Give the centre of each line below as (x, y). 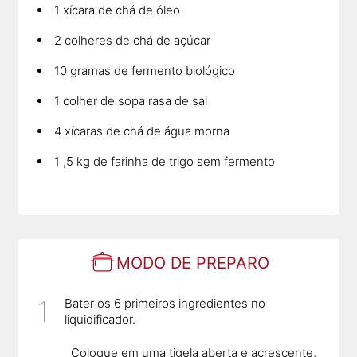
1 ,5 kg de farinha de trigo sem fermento (165, 161)
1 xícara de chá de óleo (118, 10)
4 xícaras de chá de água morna (142, 131)
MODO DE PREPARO (192, 263)
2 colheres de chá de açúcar (133, 40)
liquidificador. (100, 320)
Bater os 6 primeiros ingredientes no (165, 304)
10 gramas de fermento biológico (145, 70)
